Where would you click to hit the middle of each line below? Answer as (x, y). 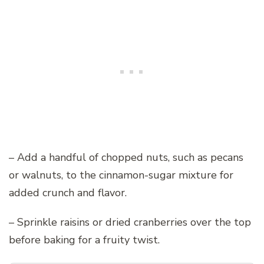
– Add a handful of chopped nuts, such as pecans (126, 158)
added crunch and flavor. (68, 193)
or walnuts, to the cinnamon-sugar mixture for (121, 175)
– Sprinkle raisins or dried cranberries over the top (130, 222)
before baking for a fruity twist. (84, 240)
